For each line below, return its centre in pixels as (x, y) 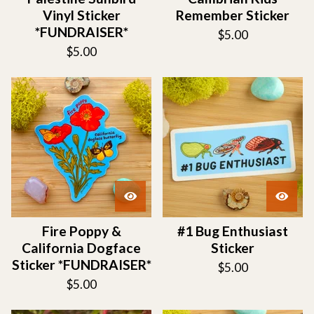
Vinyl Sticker (81, 15)
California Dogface (81, 248)
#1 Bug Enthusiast (233, 231)
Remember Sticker (233, 15)
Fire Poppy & (81, 231)
